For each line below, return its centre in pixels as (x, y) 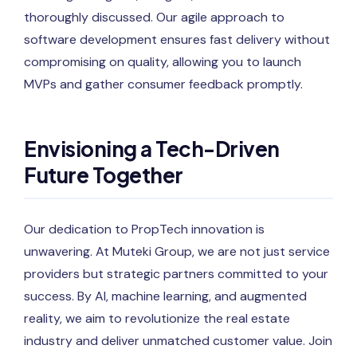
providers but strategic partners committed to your (176, 274)
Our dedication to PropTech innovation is (144, 229)
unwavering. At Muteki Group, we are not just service (177, 252)
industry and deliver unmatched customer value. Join (178, 341)
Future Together (104, 175)
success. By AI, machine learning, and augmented (165, 296)
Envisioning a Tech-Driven (152, 149)
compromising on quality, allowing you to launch (163, 62)
